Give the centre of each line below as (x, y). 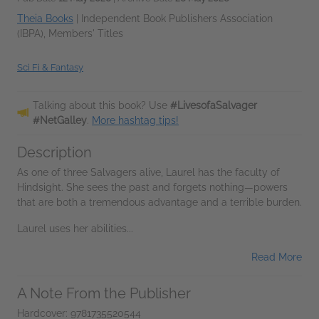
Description (54, 152)
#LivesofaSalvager (214, 105)
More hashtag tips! (135, 120)
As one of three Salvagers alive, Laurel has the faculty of (148, 172)
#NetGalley (60, 120)
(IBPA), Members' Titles (70, 33)
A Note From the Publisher (104, 293)
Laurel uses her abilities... (75, 228)
